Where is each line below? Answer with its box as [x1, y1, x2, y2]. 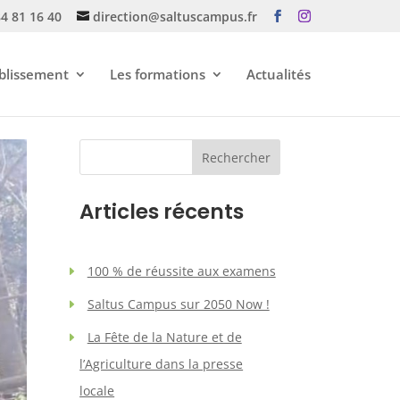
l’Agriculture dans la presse [79, 354, 244, 372]
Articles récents [79, 196, 245, 226]
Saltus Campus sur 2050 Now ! [87, 295, 270, 312]
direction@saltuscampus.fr [93, 7, 257, 25]
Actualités [246, 65, 311, 83]
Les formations [110, 65, 205, 83]
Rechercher [201, 148, 271, 166]
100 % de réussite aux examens [87, 262, 276, 279]
